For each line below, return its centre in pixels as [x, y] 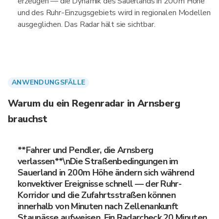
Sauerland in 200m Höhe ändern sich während [106, 173]
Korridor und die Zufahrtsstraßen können [97, 195]
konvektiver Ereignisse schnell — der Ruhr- [100, 184]
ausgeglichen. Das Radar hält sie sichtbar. [87, 24]
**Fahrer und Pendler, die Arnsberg [86, 150]
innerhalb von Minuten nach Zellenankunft [98, 206]
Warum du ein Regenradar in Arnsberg [94, 103]
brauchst [28, 119]
